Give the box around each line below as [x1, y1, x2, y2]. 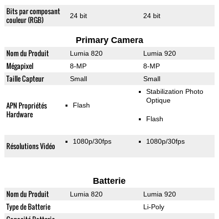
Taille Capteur [6, 73, 44, 84]
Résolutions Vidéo [6, 141, 55, 152]
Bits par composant [6, 6, 60, 17]
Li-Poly [143, 203, 164, 211]
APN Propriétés [6, 100, 47, 111]
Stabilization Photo [146, 88, 203, 96]
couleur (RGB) [6, 15, 44, 25]
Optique [146, 96, 171, 105]
